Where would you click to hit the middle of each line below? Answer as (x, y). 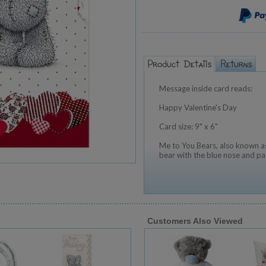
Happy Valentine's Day (198, 107)
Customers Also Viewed (195, 221)
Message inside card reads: (206, 88)
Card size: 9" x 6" (189, 126)
